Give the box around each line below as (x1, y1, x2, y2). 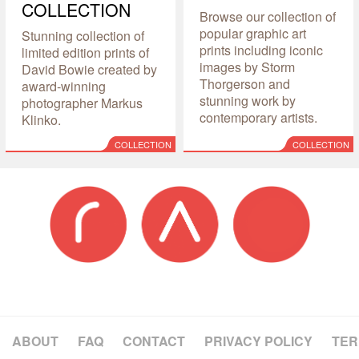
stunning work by (199, 91, 296, 110)
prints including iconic (199, 40, 323, 59)
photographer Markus (21, 93, 143, 112)
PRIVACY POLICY (204, 331, 313, 350)
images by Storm (199, 57, 295, 76)
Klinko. (21, 110, 61, 129)
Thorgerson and (199, 74, 290, 93)
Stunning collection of (21, 26, 144, 45)
